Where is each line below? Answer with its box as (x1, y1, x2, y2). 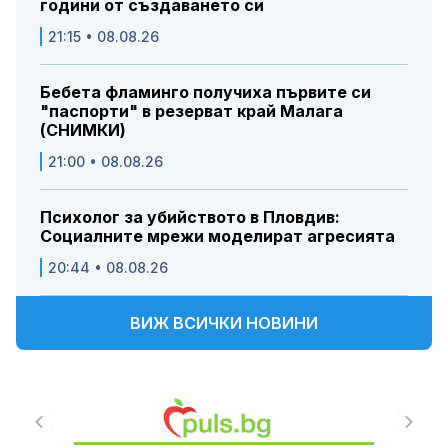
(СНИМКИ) (40, 120, 126, 141)
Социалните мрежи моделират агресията (40, 226, 395, 247)
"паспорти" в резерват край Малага (40, 101, 343, 122)
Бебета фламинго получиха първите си (40, 82, 371, 103)
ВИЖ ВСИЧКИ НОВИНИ (130, 313, 318, 334)
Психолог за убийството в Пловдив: (40, 207, 340, 228)
